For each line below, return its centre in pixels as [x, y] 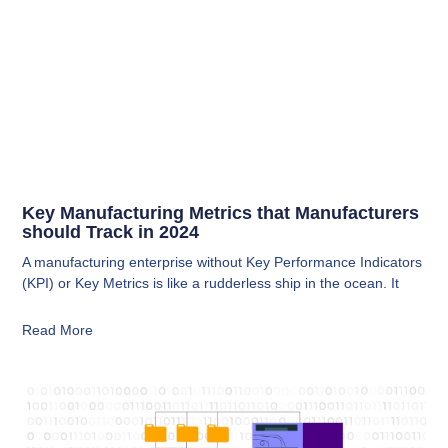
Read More [58, 330]
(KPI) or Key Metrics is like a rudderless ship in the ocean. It [211, 283]
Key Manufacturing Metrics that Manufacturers [221, 213]
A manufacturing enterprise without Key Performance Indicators [222, 262]
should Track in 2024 [111, 232]
